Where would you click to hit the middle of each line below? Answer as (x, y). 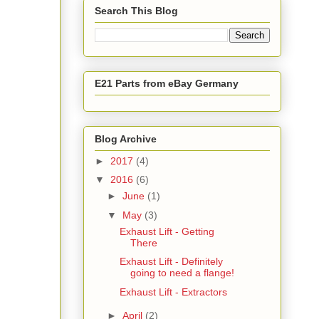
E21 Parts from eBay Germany (167, 84)
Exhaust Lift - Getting (167, 231)
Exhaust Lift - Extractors (173, 292)
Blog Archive (126, 138)
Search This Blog (136, 10)
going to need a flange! (182, 273)
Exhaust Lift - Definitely (171, 262)
